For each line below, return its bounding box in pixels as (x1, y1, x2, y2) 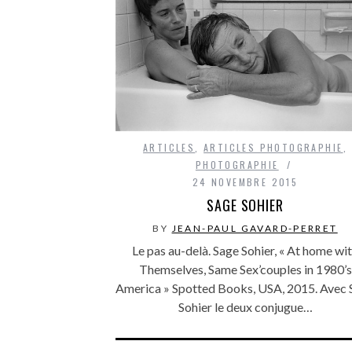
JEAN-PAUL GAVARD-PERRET (171, 222, 338, 234)
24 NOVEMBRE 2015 (192, 174, 299, 189)
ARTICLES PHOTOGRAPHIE (203, 140, 343, 154)
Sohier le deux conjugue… (178, 299, 313, 314)
